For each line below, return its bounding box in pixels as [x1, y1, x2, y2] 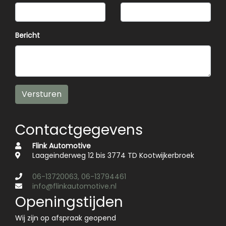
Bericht [15, 30, 40, 40]
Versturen [22, 88, 62, 100]
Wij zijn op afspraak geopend [15, 213, 116, 223]
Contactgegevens [15, 120, 143, 140]
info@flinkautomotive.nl [32, 181, 117, 191]
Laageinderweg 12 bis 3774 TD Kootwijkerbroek [30, 150, 194, 160]
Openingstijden [15, 192, 123, 212]
